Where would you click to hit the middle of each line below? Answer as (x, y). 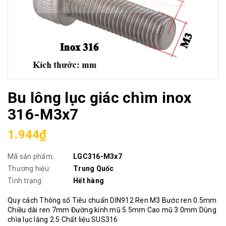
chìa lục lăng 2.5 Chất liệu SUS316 (63, 219)
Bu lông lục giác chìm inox (100, 98)
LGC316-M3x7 (98, 156)
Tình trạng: (25, 181)
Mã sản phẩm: (31, 156)
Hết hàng (89, 181)
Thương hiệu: (29, 168)
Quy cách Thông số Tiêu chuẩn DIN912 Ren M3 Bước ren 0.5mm (112, 200)
